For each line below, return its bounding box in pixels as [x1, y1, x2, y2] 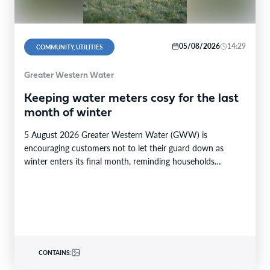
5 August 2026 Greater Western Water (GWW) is [24, 128, 207, 140]
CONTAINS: [39, 248, 71, 257]
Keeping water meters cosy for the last [24, 92, 239, 105]
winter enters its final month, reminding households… [24, 154, 221, 167]
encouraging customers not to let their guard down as [24, 141, 224, 154]
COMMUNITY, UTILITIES [36, 42, 102, 51]
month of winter [24, 107, 112, 119]
